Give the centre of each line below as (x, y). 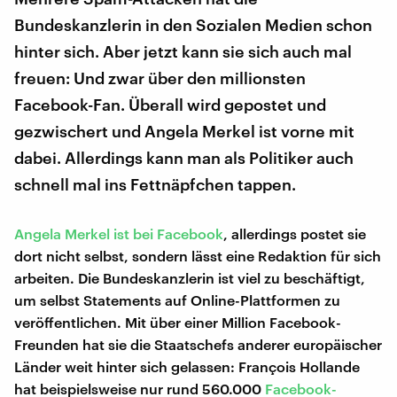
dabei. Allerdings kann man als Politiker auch (184, 157)
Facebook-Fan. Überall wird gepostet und (170, 104)
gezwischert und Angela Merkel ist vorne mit (184, 131)
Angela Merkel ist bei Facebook (119, 233)
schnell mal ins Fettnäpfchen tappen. (155, 184)
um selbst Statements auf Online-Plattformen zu (177, 300)
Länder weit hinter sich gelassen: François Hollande (187, 366)
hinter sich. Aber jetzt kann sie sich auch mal (183, 51)
